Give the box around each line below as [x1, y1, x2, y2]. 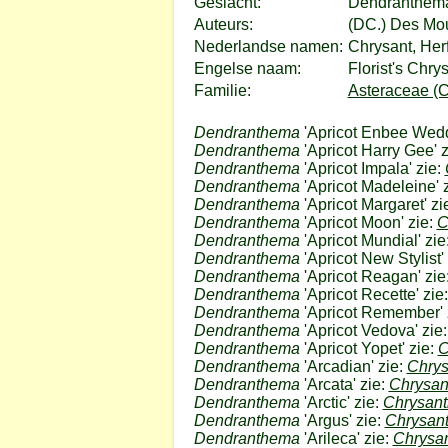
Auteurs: [193, 16, 253, 33]
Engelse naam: [193, 60, 301, 77]
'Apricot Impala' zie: [299, 160, 445, 177]
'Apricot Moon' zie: [299, 214, 437, 231]
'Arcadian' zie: [299, 358, 407, 375]
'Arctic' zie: [299, 394, 383, 411]
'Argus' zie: [299, 412, 385, 429]
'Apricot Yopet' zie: [299, 340, 438, 357]
